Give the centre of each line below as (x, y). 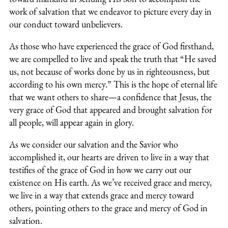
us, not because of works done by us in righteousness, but (109, 72)
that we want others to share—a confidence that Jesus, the (110, 97)
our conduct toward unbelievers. (66, 24)
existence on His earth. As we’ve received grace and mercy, (110, 183)
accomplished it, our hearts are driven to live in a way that (109, 157)
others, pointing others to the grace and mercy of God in (108, 208)
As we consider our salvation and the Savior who (94, 145)
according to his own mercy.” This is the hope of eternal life (113, 84)
